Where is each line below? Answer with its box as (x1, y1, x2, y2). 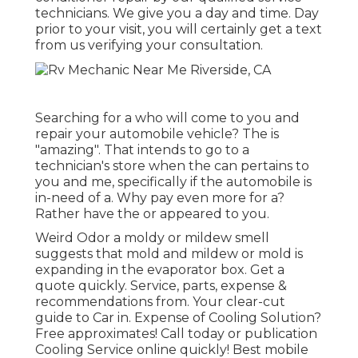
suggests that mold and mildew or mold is (35, 245, 303, 261)
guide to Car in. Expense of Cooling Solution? (35, 309, 321, 325)
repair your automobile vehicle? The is (35, 125, 279, 141)
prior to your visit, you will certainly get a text (35, 22, 322, 38)
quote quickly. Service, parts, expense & (35, 277, 287, 293)
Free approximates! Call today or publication (35, 325, 317, 341)
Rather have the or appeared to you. (35, 205, 269, 221)
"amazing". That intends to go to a (35, 141, 249, 157)
